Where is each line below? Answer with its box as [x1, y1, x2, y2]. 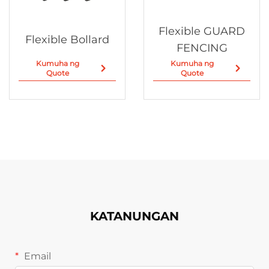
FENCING [176, 41, 228, 55]
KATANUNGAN [90, 208, 179, 223]
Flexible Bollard [25, 33, 109, 47]
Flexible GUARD [159, 25, 245, 38]
